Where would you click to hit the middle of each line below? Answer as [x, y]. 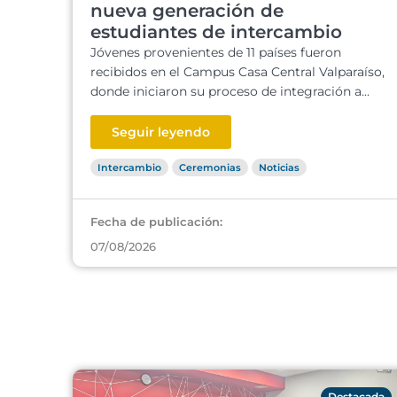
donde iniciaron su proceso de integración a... [230, 91]
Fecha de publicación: [156, 222]
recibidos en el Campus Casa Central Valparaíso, [237, 72]
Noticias [279, 167]
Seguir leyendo [161, 132]
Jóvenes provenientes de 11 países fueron [216, 52]
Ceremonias [210, 167]
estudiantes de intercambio [216, 32]
